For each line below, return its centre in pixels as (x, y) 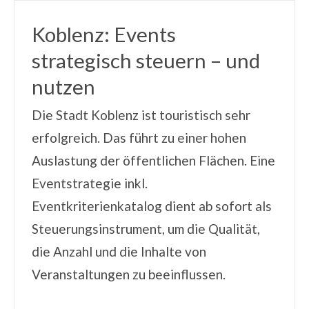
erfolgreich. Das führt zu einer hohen (139, 138)
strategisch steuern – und (146, 61)
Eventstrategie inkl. (89, 183)
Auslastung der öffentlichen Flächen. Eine (153, 161)
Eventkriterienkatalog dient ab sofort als (151, 206)
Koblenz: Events (103, 34)
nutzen (63, 87)
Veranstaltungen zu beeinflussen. (128, 275)
